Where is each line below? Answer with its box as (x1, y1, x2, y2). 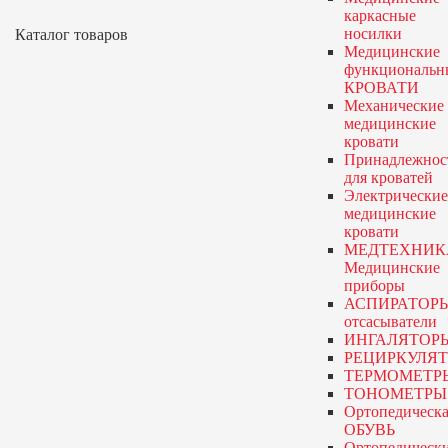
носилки (343, 25, 402, 42)
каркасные (343, 7, 416, 24)
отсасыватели (343, 313, 437, 330)
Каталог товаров (15, 26, 128, 43)
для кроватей (343, 169, 433, 186)
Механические (343, 97, 444, 114)
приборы (343, 277, 405, 294)
